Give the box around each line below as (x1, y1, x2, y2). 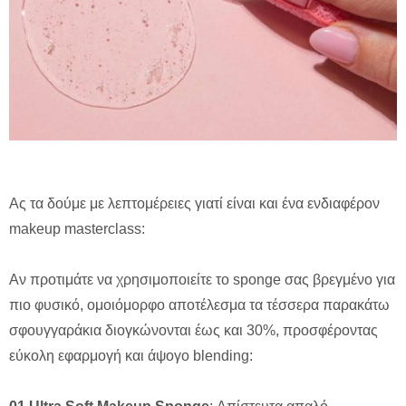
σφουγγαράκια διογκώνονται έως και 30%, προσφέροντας (9, 323, 378, 339)
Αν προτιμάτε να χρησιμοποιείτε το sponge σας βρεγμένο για (9, 272, 395, 288)
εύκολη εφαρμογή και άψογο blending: (9, 348, 253, 364)
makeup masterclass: (9, 221, 145, 237)
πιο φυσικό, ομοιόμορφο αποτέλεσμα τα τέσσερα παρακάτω (9, 297, 390, 314)
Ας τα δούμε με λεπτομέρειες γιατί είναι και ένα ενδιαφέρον (9, 196, 380, 212)
